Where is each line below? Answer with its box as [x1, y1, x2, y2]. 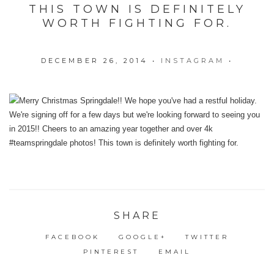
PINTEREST [83, 247, 139, 256]
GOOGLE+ [119, 232, 166, 241]
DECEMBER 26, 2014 [41, 56, 148, 65]
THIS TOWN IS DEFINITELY [28, 2, 246, 17]
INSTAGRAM [161, 56, 224, 65]
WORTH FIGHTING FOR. [42, 17, 232, 31]
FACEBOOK [45, 232, 100, 241]
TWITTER [185, 232, 229, 241]
